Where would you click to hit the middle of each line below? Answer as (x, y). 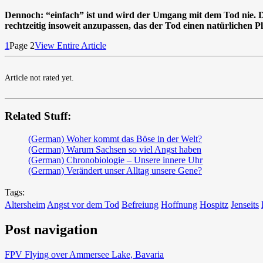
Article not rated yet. (39, 77)
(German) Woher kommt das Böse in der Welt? (115, 139)
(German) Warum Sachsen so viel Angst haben (115, 150)
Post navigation (51, 229)
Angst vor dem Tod (83, 205)
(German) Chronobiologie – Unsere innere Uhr (115, 160)
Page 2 (22, 45)
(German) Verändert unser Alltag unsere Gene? (115, 171)
